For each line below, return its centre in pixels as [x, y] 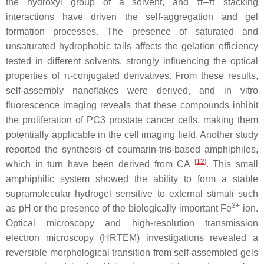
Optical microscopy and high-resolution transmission [132, 223]
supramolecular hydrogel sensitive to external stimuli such [132, 194]
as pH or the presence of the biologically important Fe [119, 209]
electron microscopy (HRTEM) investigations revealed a [132, 238]
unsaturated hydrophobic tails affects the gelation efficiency [132, 47]
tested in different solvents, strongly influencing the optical [132, 61]
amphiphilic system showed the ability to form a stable [132, 179]
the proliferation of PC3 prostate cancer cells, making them [132, 120]
